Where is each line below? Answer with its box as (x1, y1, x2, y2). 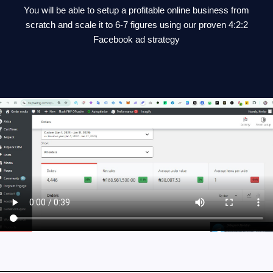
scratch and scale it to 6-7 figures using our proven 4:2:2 (25, 19, 248, 30)
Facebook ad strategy (93, 34, 180, 44)
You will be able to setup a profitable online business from (24, 4, 249, 15)
